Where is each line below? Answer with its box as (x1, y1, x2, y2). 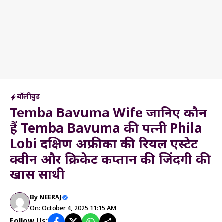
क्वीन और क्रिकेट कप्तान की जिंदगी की (10, 152, 211, 169)
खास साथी (10, 167, 65, 184)
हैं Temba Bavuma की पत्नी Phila (10, 121, 202, 138)
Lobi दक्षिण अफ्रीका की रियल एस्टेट (10, 137, 198, 154)
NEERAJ (39, 193, 62, 202)
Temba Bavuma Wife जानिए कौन (10, 106, 207, 123)
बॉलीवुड (17, 92, 40, 102)
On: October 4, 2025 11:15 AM (30, 204, 116, 213)
